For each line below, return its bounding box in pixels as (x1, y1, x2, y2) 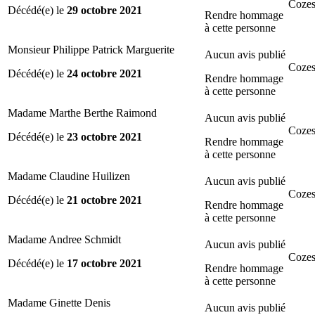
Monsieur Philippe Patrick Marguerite (8, 43, 174, 56)
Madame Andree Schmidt (8, 233, 121, 245)
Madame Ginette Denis (8, 296, 110, 309)
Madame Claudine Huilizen (8, 169, 130, 182)
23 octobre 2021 (67, 130, 142, 143)
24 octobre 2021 (67, 67, 142, 79)
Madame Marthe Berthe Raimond (8, 106, 157, 119)
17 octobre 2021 (67, 257, 142, 269)
